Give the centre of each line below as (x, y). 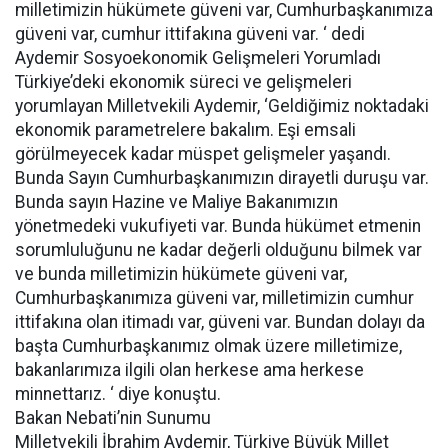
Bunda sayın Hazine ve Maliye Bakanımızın (176, 202)
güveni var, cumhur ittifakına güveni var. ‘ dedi (190, 34)
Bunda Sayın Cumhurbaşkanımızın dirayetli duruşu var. (222, 178)
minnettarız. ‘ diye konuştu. (118, 394)
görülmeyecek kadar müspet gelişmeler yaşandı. (203, 154)
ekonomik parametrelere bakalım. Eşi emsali (185, 130)
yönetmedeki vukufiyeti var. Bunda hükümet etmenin (218, 226)
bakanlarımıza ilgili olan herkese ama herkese (189, 370)
